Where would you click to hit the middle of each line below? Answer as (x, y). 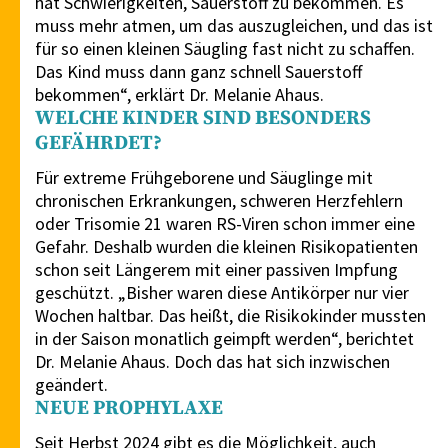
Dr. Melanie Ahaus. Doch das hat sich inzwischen (212, 362)
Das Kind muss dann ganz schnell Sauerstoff (198, 72)
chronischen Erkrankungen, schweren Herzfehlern (219, 201)
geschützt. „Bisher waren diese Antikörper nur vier (222, 293)
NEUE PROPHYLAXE (129, 409)
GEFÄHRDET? (98, 144)
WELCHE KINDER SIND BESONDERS (203, 119)
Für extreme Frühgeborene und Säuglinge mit (204, 178)
